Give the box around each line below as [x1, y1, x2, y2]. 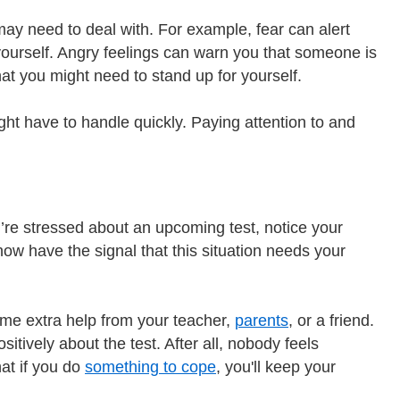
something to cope [85, 358, 216, 377]
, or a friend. [288, 312, 374, 330]
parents [235, 312, 288, 330]
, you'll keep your [216, 358, 336, 377]
